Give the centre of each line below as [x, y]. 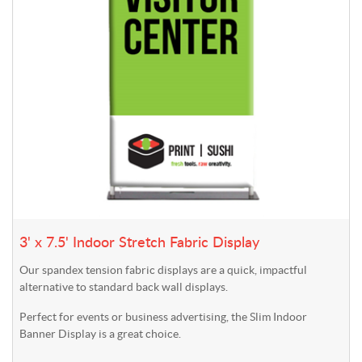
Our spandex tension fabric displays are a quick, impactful [163, 270]
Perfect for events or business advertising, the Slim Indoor [163, 317]
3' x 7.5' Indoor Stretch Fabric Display [139, 244]
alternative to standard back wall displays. [124, 287]
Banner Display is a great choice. [100, 334]
